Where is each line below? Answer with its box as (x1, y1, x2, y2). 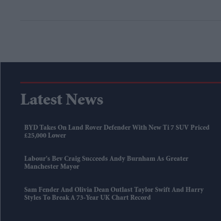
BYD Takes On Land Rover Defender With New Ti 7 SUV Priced (24, 125, 210, 132)
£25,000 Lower (24, 133, 66, 140)
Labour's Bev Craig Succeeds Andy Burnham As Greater (24, 156, 188, 163)
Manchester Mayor (24, 164, 79, 171)
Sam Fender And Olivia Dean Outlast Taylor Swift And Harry (24, 187, 204, 194)
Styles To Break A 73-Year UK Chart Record (24, 195, 151, 202)
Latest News (20, 93, 103, 110)
